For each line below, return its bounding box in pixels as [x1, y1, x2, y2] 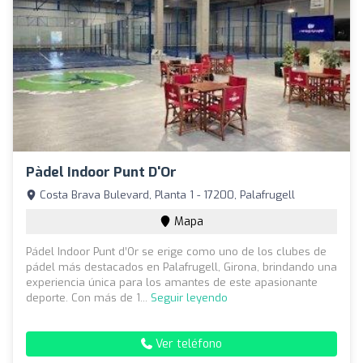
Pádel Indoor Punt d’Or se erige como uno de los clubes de [26, 245, 327, 259]
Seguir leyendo [151, 291, 228, 305]
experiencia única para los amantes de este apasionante [26, 275, 318, 290]
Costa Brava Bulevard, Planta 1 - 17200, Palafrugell [36, 188, 295, 203]
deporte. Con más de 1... [26, 291, 151, 305]
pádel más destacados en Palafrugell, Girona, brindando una [26, 260, 337, 275]
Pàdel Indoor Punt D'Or [26, 163, 177, 182]
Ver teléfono [152, 336, 222, 352]
